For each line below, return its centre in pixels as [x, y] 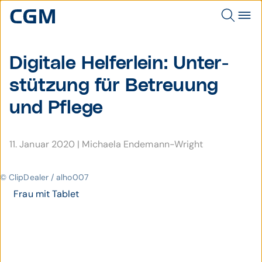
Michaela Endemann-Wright [143, 144]
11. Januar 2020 [44, 144]
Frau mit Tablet [46, 194]
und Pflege [56, 108]
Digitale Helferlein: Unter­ [119, 63]
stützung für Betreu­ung [114, 86]
